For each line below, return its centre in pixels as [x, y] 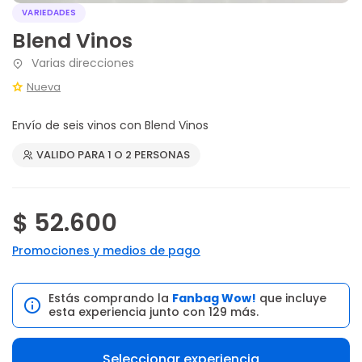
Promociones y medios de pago [106, 250]
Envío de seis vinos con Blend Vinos [110, 125]
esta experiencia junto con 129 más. [154, 311]
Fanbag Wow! [214, 298]
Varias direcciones [81, 63]
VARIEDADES [49, 13]
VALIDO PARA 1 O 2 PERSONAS [113, 154]
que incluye [291, 298]
